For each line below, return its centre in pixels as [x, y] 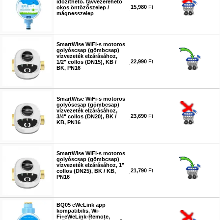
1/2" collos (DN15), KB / [86, 62]
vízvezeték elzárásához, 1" [90, 165]
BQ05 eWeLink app [81, 205]
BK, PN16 [69, 68]
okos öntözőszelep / [83, 7]
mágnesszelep [75, 13]
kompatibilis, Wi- [78, 211]
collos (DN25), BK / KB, [86, 171]
